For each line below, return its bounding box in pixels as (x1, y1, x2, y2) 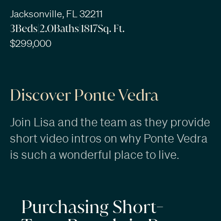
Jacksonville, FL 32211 (9, 7, 103, 19)
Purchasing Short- (21, 196, 164, 219)
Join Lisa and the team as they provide (9, 115, 210, 129)
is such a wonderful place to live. (9, 147, 179, 162)
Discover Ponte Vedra (9, 85, 158, 106)
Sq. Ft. (97, 21, 125, 35)
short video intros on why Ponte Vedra (9, 131, 208, 146)
